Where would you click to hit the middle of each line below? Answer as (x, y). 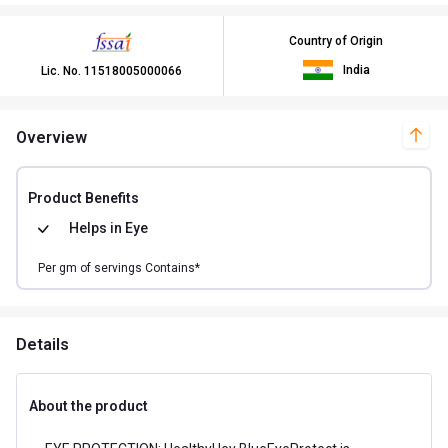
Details (42, 344)
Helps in (96, 227)
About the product (88, 405)
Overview (51, 137)
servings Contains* (147, 267)
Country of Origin (336, 40)
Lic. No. (62, 70)
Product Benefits (83, 197)
